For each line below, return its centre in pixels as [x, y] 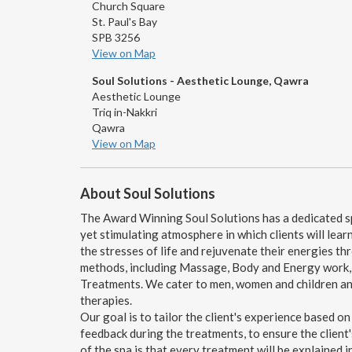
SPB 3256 [116, 37]
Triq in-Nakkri [125, 112]
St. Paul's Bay [125, 21]
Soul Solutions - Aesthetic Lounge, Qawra [200, 80]
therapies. [106, 300]
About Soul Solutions [148, 193]
